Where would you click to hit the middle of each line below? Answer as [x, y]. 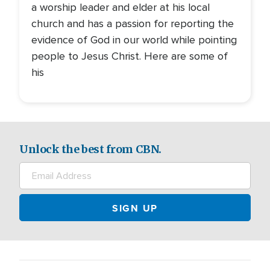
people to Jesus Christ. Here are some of [130, 56]
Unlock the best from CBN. [90, 149]
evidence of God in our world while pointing [134, 40]
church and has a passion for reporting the [133, 24]
